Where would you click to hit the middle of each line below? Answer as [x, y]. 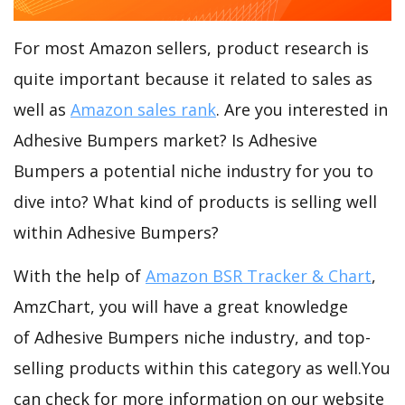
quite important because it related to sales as [193, 79]
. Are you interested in [302, 110]
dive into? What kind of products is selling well [195, 202]
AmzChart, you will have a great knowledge [181, 307]
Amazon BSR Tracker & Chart [259, 276]
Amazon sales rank [143, 110]
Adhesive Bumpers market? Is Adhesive [165, 141]
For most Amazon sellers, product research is [191, 48]
